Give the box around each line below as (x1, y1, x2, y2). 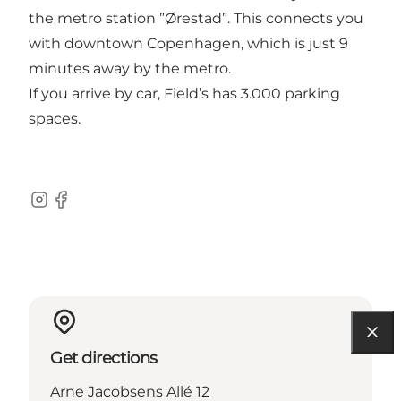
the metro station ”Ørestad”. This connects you (29, 9, 363, 27)
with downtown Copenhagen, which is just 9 (29, 34, 348, 52)
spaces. (29, 109, 81, 127)
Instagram (28, 200, 101, 218)
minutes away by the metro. (29, 59, 231, 77)
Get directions (50, 347, 158, 368)
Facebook (49, 200, 120, 218)
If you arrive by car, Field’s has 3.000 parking (29, 84, 340, 102)
